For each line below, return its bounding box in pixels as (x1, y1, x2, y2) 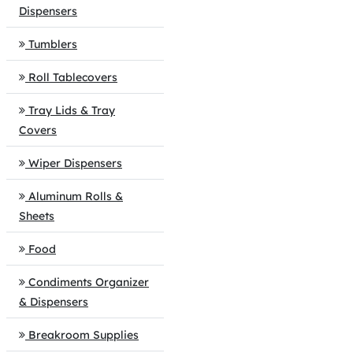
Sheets (19, 209, 54, 223)
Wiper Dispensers (28, 156, 122, 170)
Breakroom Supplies (28, 328, 139, 342)
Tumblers (28, 37, 77, 51)
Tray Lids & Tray (28, 103, 115, 117)
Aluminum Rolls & (28, 189, 123, 203)
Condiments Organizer (28, 275, 149, 289)
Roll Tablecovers (28, 70, 117, 84)
